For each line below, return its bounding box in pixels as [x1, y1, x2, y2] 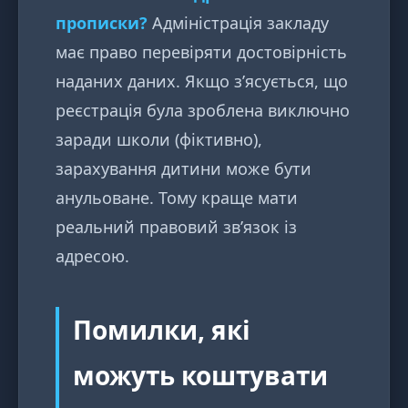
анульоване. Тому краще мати [56, 187, 298, 209]
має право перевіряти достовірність [56, 41, 347, 64]
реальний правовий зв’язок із [56, 216, 297, 239]
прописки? [56, 12, 148, 35]
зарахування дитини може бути [56, 158, 311, 180]
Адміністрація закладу [148, 12, 329, 35]
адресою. [56, 245, 129, 268]
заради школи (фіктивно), [56, 128, 262, 151]
